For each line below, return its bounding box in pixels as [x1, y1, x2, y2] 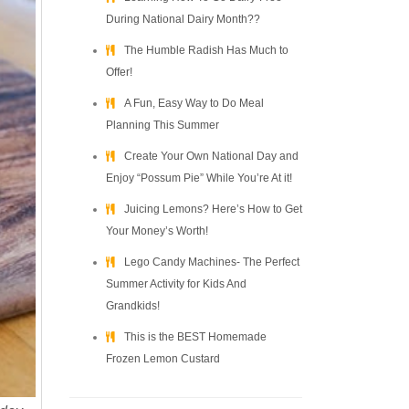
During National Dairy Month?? [106, 13, 260, 26]
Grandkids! [106, 299, 160, 312]
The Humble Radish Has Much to [124, 44, 288, 57]
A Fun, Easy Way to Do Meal [124, 97, 264, 110]
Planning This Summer [106, 119, 219, 131]
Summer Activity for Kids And [106, 278, 246, 290]
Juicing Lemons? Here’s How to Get [124, 203, 302, 215]
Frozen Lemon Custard [106, 352, 220, 365]
